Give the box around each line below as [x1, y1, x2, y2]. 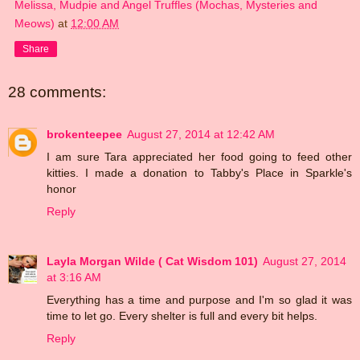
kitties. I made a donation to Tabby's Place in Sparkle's [47, 166, 352, 179]
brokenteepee [47, 127, 122, 141]
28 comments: [8, 84, 106, 101]
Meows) [14, 17, 55, 31]
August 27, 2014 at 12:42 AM [127, 127, 275, 141]
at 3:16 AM [47, 270, 101, 284]
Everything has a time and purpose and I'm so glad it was [47, 292, 352, 306]
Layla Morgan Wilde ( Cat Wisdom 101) [47, 254, 258, 268]
